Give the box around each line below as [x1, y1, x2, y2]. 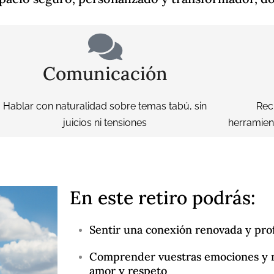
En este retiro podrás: [69, 185, 256, 209]
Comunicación [42, 61, 168, 85]
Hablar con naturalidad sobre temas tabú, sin [3, 100, 207, 112]
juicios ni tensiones [63, 116, 147, 128]
